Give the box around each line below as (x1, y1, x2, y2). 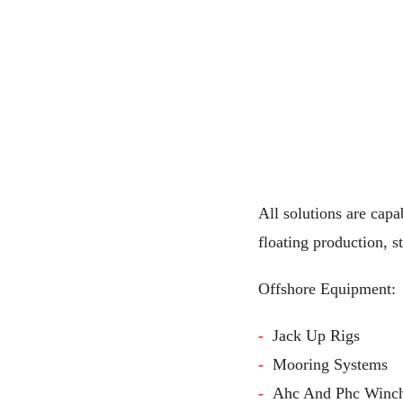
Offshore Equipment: (258, 279, 396, 298)
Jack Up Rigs (273, 326, 360, 345)
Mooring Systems (273, 354, 388, 373)
